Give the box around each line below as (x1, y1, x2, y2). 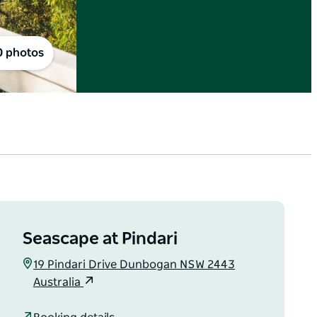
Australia (33, 277, 84, 289)
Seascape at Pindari (22, 231, 178, 248)
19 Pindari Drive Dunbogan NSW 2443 (33, 259, 236, 271)
